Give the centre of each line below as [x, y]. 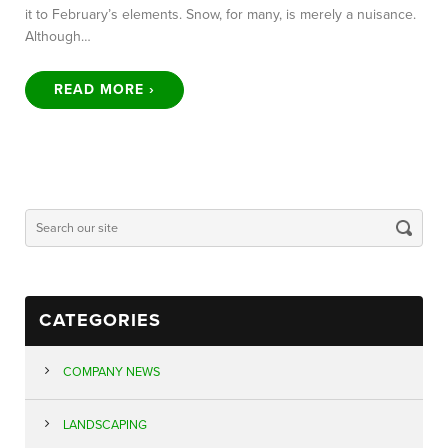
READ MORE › [104, 90]
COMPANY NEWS [111, 371]
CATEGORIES [99, 320]
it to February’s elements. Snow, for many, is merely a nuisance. [220, 15]
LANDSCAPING [104, 425]
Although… [58, 37]
